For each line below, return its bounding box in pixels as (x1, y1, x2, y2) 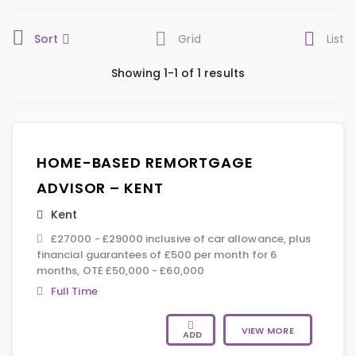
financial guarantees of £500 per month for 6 (37, 247, 277, 262)
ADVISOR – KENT (37, 178, 164, 198)
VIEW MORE (241, 324, 294, 337)
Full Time (51, 284, 98, 299)
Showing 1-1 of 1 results (111, 65, 245, 81)
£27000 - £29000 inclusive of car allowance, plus (51, 231, 311, 246)
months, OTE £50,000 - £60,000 (37, 263, 204, 278)
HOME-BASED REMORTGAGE (37, 153, 253, 172)
